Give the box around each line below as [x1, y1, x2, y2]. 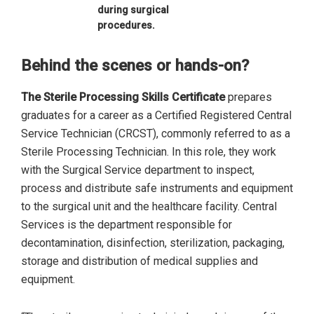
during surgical [97, 4, 169, 15]
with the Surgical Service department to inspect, [21, 163, 254, 177]
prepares [225, 90, 272, 104]
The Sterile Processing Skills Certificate [21, 90, 225, 104]
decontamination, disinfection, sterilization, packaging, [21, 235, 285, 250]
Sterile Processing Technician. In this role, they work [21, 144, 276, 158]
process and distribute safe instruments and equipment [21, 181, 293, 195]
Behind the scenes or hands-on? [21, 55, 249, 74]
